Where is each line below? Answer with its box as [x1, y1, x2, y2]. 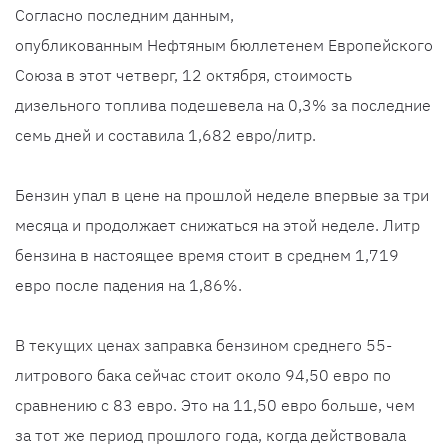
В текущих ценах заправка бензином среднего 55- [15, 335, 392, 356]
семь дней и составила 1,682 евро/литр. [15, 125, 316, 146]
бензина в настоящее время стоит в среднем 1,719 [15, 245, 399, 266]
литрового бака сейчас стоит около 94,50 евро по [15, 365, 391, 386]
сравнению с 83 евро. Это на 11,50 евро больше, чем [15, 395, 415, 416]
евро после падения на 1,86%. [15, 275, 242, 296]
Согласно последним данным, [15, 5, 234, 26]
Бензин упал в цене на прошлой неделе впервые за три [15, 185, 429, 206]
